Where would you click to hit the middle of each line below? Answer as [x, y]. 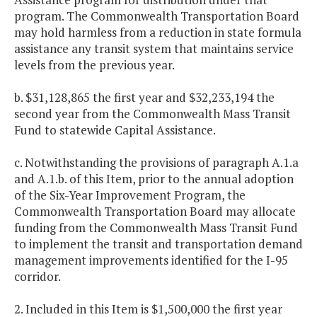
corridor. [38, 277]
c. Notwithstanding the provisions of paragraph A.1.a [156, 163]
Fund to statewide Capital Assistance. [115, 130]
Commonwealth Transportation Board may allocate [155, 212]
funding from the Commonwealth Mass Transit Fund [156, 228]
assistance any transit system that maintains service [154, 49]
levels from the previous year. [94, 65]
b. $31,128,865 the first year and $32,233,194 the [144, 98]
